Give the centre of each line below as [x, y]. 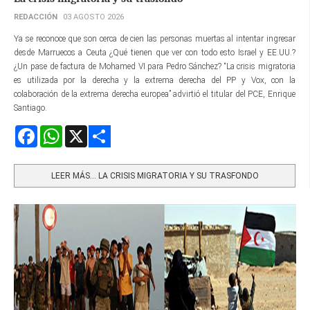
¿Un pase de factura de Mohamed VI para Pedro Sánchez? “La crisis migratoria [155, 66]
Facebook [54, 130]
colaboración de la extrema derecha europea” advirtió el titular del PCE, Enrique [155, 94]
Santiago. [30, 108]
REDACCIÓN [36, 17]
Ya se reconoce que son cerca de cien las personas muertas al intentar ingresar [155, 38]
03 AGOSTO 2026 [93, 17]
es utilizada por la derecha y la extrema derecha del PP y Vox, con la [155, 80]
